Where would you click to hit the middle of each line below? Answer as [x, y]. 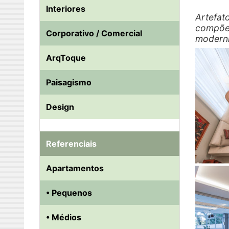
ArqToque [66, 58]
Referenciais [71, 144]
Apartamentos [75, 168]
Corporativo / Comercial [94, 33]
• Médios [64, 217]
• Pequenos [69, 193]
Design [60, 107]
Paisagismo [69, 83]
